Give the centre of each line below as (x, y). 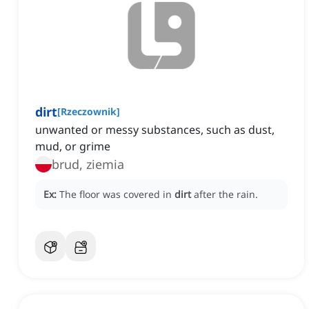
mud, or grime (73, 147)
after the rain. (226, 195)
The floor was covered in (117, 195)
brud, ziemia (88, 165)
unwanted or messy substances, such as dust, (155, 130)
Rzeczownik (89, 112)
